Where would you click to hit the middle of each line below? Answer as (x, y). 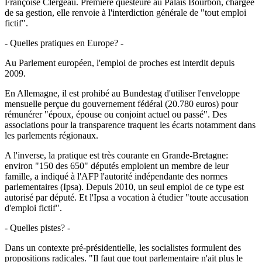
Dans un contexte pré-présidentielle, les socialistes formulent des (123, 247)
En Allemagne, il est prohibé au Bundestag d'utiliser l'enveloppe (122, 93)
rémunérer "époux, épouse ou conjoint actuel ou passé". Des (116, 114)
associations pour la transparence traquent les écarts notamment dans (130, 125)
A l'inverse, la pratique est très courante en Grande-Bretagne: (116, 155)
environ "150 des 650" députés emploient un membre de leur (117, 166)
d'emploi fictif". (33, 208)
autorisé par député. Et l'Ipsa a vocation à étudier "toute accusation (127, 197)
